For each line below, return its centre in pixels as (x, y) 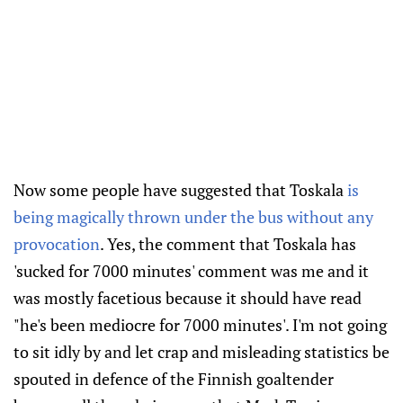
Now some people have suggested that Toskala (180, 190)
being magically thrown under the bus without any (193, 217)
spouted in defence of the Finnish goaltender (174, 379)
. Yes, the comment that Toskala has (228, 244)
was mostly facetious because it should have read (188, 298)
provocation (57, 244)
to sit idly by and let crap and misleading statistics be (201, 352)
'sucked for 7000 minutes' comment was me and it (191, 271)
